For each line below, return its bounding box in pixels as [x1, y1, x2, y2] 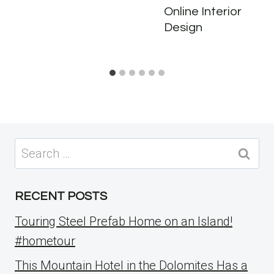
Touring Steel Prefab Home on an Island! [15, 214, 232, 229]
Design [164, 21, 202, 34]
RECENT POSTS [15, 190, 107, 203]
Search [14, 140, 52, 155]
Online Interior [164, 6, 242, 18]
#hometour [15, 234, 75, 249]
